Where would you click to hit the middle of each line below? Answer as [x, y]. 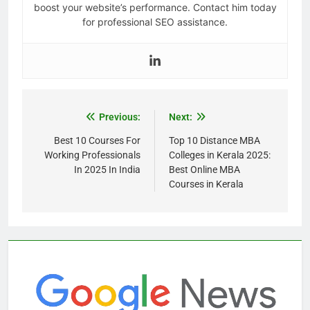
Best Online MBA [204, 169]
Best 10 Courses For [97, 140]
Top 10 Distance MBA [215, 140]
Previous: [120, 117]
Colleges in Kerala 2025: [220, 155]
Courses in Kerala [206, 184]
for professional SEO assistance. [155, 21]
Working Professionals [92, 155]
